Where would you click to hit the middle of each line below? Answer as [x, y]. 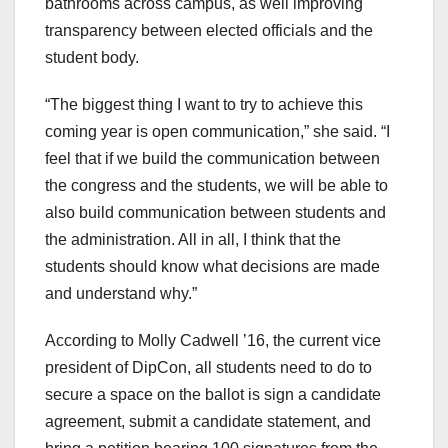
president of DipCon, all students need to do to [208, 367]
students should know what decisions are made [212, 266]
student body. [92, 57]
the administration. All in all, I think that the [193, 239]
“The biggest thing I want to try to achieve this [204, 104]
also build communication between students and [215, 212]
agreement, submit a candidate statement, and [208, 421]
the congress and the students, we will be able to [216, 185]
